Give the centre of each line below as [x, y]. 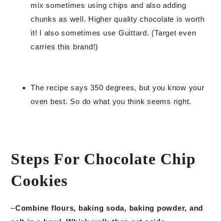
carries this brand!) [64, 47]
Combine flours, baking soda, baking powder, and [109, 208]
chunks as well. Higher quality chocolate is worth [118, 19]
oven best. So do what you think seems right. [111, 101]
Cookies [39, 181]
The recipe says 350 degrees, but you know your [118, 88]
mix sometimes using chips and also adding [109, 5]
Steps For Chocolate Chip [103, 159]
